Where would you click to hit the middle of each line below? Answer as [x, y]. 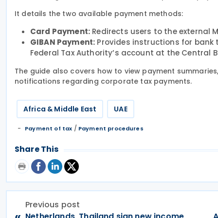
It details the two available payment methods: [99, 14]
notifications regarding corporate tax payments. [103, 81]
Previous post [53, 205]
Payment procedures [111, 128]
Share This [37, 149]
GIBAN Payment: [63, 42]
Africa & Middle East [60, 109]
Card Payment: [60, 31]
